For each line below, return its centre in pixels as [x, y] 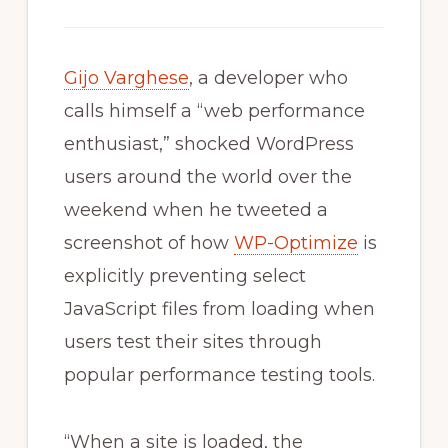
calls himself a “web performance [214, 110]
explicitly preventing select [184, 275]
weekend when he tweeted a [195, 209]
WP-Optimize [295, 242]
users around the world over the [207, 176]
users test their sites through [192, 341]
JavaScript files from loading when [219, 308]
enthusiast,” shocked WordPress [208, 143]
